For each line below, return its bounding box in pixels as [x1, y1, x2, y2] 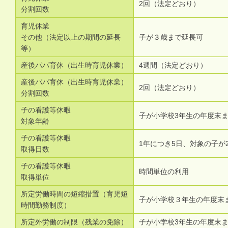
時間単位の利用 [139, 167, 189, 176]
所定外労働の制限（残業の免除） [21, 218, 128, 226]
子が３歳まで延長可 [139, 33, 203, 41]
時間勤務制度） [21, 201, 71, 209]
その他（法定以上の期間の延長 [21, 33, 121, 41]
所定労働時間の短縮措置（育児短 [21, 190, 128, 198]
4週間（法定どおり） [139, 61, 207, 69]
